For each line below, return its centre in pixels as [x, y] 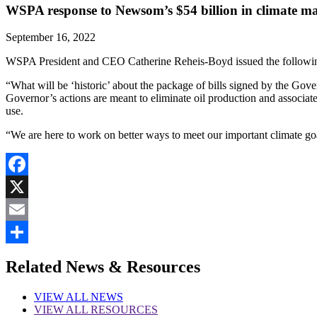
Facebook [28, 187]
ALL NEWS [93, 297]
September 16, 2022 [51, 38]
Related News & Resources [103, 267]
